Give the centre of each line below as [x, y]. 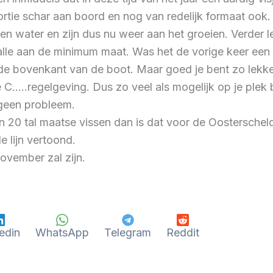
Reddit [183, 232]
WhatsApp [62, 232]
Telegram [128, 232]
